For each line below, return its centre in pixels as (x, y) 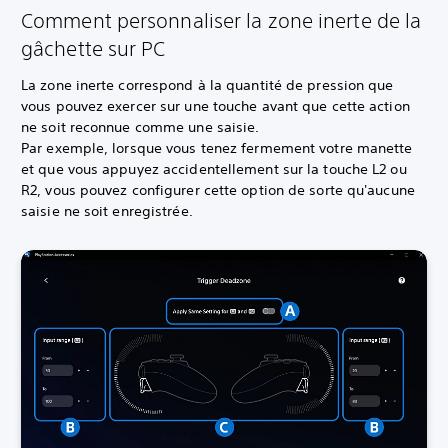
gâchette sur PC (93, 48)
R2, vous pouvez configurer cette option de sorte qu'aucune (218, 189)
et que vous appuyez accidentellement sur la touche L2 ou (214, 168)
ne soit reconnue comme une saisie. (140, 126)
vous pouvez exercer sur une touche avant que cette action (215, 105)
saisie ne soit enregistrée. (107, 210)
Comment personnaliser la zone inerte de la (221, 20)
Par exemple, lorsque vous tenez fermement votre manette (217, 147)
